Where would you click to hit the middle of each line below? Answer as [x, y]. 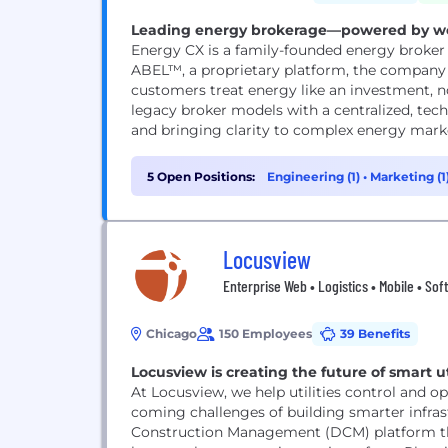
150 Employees [265, 333]
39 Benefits [375, 333]
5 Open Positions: [201, 176]
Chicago [171, 333]
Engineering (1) [315, 176]
